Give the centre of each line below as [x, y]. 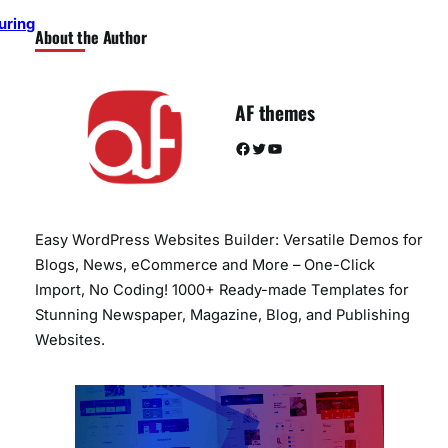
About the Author [91, 37]
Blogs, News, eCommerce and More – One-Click [205, 264]
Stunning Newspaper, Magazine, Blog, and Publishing [223, 314]
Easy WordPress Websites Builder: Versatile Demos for [229, 239]
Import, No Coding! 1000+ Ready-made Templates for [222, 289]
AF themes [275, 112]
